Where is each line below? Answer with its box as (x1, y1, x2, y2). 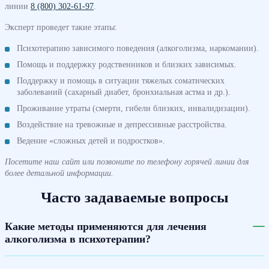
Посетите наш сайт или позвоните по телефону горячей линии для (5, 157, 249, 167)
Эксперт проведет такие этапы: (5, 22, 117, 32)
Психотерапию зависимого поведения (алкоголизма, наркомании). (17, 43, 259, 53)
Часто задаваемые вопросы (40, 189, 229, 206)
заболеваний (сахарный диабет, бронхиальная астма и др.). (17, 87, 231, 97)
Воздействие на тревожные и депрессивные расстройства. (17, 119, 227, 130)
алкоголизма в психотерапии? (5, 233, 151, 246)
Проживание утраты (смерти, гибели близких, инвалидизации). (17, 103, 250, 113)
